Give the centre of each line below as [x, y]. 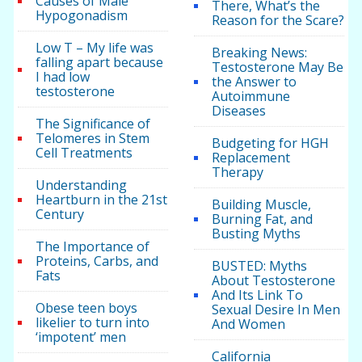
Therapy [237, 173]
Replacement [250, 158]
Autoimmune [250, 97]
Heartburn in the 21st [102, 200]
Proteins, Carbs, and [97, 261]
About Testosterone [273, 281]
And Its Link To [257, 295]
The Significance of [93, 124]
